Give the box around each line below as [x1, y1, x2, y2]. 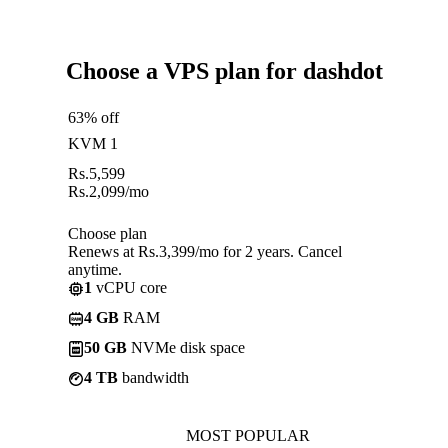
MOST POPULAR [186, 426, 310, 444]
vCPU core [92, 278, 167, 296]
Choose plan [68, 224, 147, 242]
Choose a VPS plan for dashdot [65, 57, 383, 84]
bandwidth [118, 368, 189, 386]
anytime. [68, 260, 122, 278]
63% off [68, 108, 119, 126]
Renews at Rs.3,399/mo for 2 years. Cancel [68, 242, 342, 260]
